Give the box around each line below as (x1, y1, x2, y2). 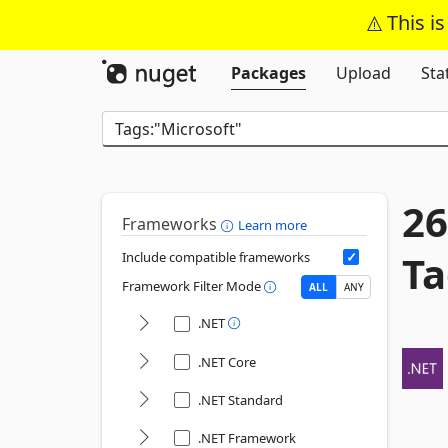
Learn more (238, 216, 307, 234)
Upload (336, 62, 391, 84)
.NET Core (198, 353, 256, 371)
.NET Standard (198, 391, 283, 409)
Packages (231, 62, 306, 84)
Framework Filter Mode (122, 277, 264, 296)
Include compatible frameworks (122, 248, 310, 266)
